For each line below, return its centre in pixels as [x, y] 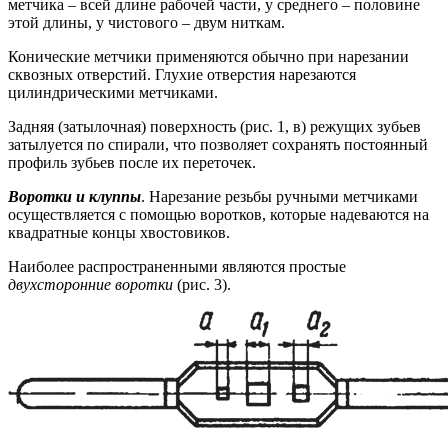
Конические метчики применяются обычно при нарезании [208, 56]
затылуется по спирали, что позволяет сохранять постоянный [218, 144]
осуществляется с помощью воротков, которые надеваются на [218, 214]
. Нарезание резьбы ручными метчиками [279, 196]
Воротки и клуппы [74, 196]
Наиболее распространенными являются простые [177, 266]
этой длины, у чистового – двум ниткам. [146, 22]
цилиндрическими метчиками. [113, 92]
